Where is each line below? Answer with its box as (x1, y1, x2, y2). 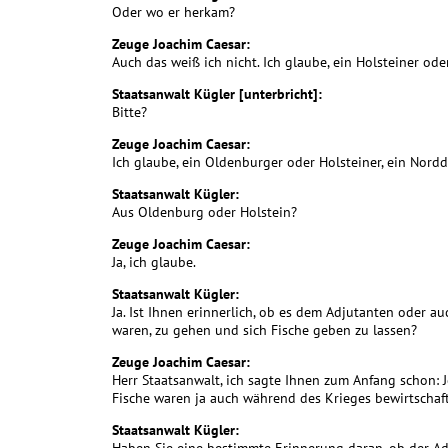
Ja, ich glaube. (112, 253, 196, 272)
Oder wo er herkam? (112, 3, 235, 22)
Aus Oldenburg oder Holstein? (112, 203, 297, 222)
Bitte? (112, 103, 147, 122)
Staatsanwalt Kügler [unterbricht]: (112, 85, 322, 104)
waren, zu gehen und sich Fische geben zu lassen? (112, 321, 417, 340)
